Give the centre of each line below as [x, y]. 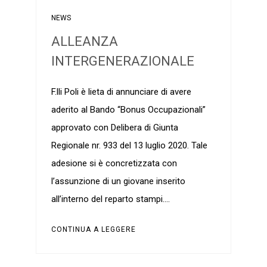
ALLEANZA [84, 41]
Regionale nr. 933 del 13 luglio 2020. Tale [129, 145]
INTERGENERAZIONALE [122, 61]
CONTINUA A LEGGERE [93, 229]
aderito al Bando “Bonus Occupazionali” [128, 110]
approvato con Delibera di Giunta [114, 128]
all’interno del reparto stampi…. [110, 199]
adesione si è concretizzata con [114, 163]
